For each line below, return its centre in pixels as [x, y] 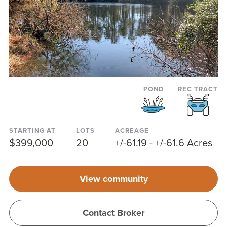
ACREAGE [132, 130]
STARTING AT [32, 130]
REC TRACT [198, 89]
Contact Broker [113, 213]
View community [113, 179]
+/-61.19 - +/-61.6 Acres [163, 143]
